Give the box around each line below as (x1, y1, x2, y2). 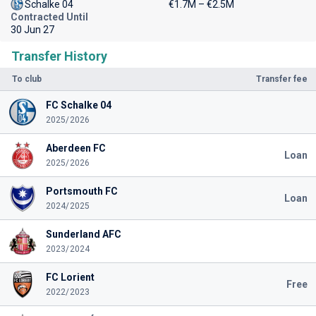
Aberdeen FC (45, 142, 106, 154)
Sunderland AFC (45, 229, 121, 240)
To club (12, 74, 42, 84)
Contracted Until (11, 11, 88, 23)
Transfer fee (256, 74, 308, 84)
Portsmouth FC (45, 186, 118, 197)
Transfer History (11, 49, 107, 63)
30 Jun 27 (11, 24, 54, 35)
